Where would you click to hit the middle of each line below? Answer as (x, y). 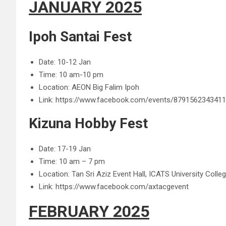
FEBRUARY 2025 (89, 211)
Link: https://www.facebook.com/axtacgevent (114, 187)
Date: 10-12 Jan (65, 62)
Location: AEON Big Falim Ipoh (89, 87)
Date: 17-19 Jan (65, 149)
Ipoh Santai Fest (80, 37)
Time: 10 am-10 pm (71, 75)
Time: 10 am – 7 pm (72, 161)
